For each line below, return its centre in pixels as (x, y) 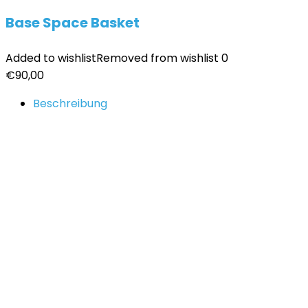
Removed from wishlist (157, 58)
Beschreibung (70, 103)
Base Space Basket (73, 23)
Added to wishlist (51, 58)
